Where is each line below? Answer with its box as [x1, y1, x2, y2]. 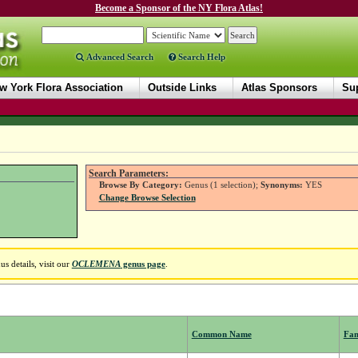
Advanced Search [83, 52, 153, 62]
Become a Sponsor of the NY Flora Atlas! [95, 2, 263, 14]
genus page [120, 259, 165, 269]
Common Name [191, 329, 252, 340]
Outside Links [148, 82, 217, 93]
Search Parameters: [88, 169, 169, 178]
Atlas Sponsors [241, 82, 317, 93]
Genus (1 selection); [181, 180, 261, 190]
